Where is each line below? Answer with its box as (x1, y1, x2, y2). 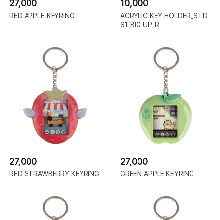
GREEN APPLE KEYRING (120, 169, 194, 178)
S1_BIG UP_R (120, 20, 160, 29)
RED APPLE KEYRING (9, 11, 75, 20)
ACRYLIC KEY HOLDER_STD (120, 11, 208, 20)
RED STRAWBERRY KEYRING (9, 169, 99, 178)
